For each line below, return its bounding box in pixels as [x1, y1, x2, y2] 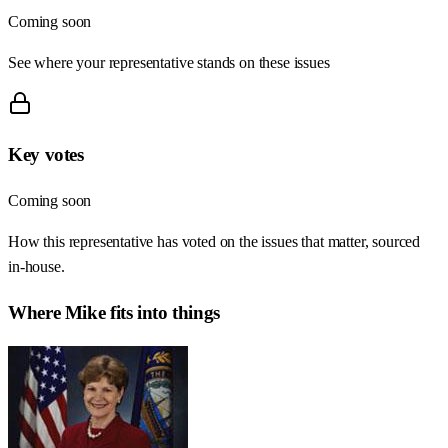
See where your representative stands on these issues [8, 53, 330, 71]
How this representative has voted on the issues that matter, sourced [8, 233, 421, 251]
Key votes [8, 144, 84, 166]
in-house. [8, 258, 65, 276]
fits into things [105, 301, 220, 323]
